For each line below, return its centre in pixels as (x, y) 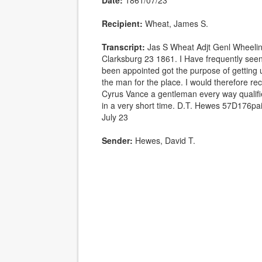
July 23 (115, 117)
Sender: (118, 140)
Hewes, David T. (166, 140)
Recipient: (123, 23)
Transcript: (124, 47)
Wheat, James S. (177, 23)
